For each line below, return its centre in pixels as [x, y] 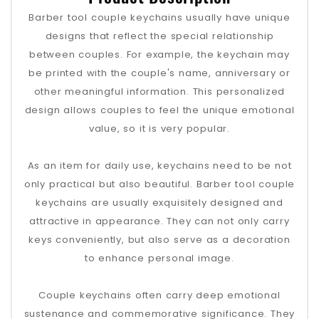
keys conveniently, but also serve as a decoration [159, 240]
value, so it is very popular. [159, 129]
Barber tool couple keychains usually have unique [159, 18]
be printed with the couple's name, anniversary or [159, 73]
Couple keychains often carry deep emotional [159, 296]
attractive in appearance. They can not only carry [159, 221]
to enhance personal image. [159, 258]
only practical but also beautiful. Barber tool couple [159, 184]
